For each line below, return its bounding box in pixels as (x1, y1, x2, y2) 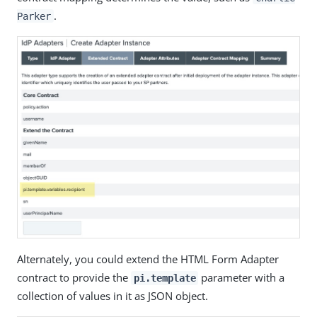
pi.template (133, 272, 196, 284)
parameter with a (198, 270, 285, 285)
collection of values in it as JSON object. (17, 289, 208, 304)
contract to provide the (17, 270, 131, 285)
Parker (17, 10, 51, 22)
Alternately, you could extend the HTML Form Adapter (17, 252, 279, 267)
